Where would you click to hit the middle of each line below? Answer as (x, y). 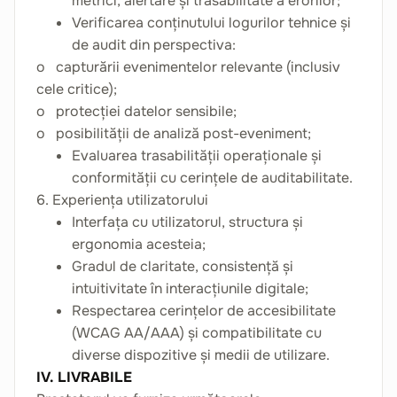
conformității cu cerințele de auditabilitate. (212, 178)
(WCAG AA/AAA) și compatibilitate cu (197, 333)
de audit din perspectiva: (154, 45)
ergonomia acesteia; (139, 244)
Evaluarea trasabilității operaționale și (197, 156)
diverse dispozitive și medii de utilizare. (201, 355)
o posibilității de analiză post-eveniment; (174, 133)
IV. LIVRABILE (84, 377)
